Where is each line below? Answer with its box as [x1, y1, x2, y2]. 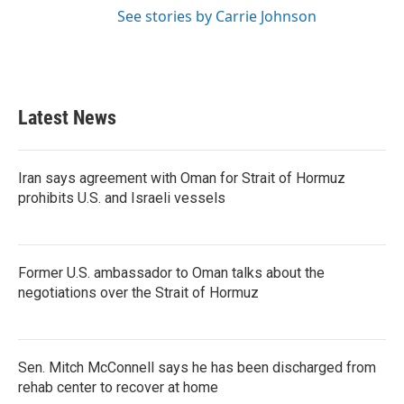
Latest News [18, 106, 116, 129]
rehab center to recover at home [18, 379, 218, 396]
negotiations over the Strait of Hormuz [18, 284, 259, 301]
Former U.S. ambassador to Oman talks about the [18, 264, 325, 281]
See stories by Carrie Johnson [117, 6, 317, 26]
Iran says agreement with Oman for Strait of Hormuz [18, 170, 345, 187]
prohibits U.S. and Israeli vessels [18, 189, 225, 207]
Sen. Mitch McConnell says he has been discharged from [18, 359, 376, 376]
